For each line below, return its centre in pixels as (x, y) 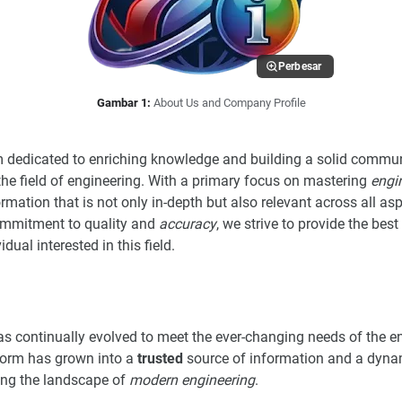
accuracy (188, 224)
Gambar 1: (123, 103)
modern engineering (192, 380)
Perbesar (300, 67)
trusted (160, 358)
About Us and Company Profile (229, 103)
